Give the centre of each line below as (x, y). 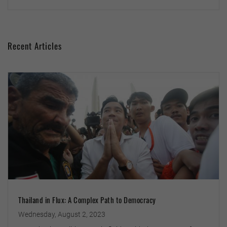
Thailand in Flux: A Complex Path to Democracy (87, 199)
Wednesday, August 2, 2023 (62, 214)
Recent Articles (35, 46)
